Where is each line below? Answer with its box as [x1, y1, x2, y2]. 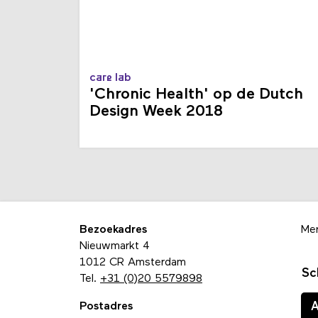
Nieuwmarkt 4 [79, 240, 150, 252]
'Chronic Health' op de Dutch [89, 86, 303, 103]
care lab [89, 72, 131, 84]
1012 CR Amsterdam [79, 256, 186, 268]
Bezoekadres [79, 224, 147, 236]
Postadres [79, 300, 133, 312]
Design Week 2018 [89, 103, 223, 120]
